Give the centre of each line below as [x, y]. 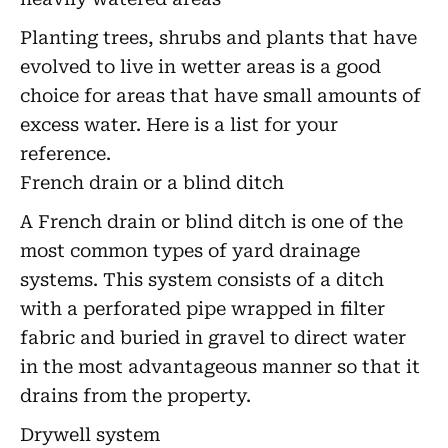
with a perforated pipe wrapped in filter [202, 308]
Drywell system [90, 434]
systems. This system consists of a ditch [202, 279]
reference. [65, 153]
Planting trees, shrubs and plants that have [218, 37]
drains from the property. [135, 395]
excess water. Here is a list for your [179, 124]
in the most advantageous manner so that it [220, 366]
